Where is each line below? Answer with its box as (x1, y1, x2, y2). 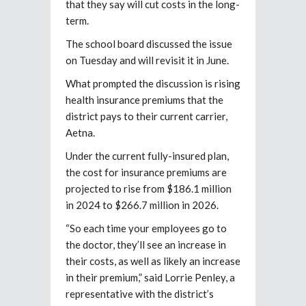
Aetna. (66, 126, 95, 139)
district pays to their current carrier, (66, 109, 227, 122)
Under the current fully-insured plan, (66, 149, 229, 162)
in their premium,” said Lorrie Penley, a (66, 270, 235, 283)
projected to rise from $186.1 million (66, 182, 232, 195)
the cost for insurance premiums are (66, 165, 227, 178)
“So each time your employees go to (66, 221, 227, 234)
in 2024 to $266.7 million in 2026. (66, 198, 219, 211)
